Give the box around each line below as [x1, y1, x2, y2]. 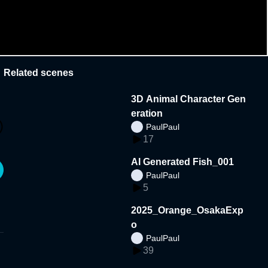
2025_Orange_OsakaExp [131, 205, 244, 215]
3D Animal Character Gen [131, 93, 246, 104]
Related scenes [4, 67, 74, 78]
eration [131, 108, 163, 118]
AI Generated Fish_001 [131, 156, 234, 167]
